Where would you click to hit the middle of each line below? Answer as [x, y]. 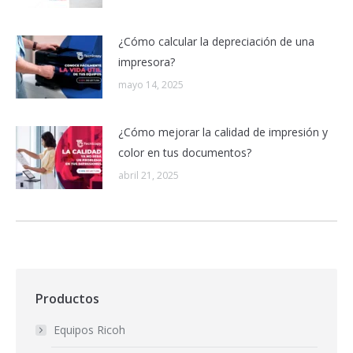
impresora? [147, 61]
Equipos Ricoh [89, 329]
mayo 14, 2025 [151, 84]
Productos [67, 298]
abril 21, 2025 [149, 175]
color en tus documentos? [185, 152]
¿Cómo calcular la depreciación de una [216, 41]
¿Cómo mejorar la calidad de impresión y [223, 132]
